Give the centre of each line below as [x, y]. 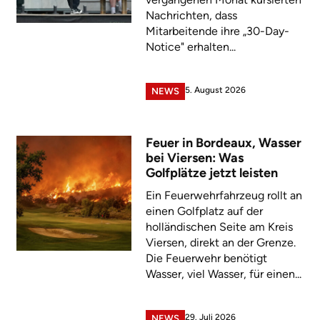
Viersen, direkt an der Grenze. [220, 242]
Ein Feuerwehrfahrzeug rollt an [224, 195]
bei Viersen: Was [194, 157]
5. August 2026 [215, 90]
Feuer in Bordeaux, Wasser [223, 142]
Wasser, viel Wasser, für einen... [223, 274]
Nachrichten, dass [191, 15]
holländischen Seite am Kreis [219, 226]
